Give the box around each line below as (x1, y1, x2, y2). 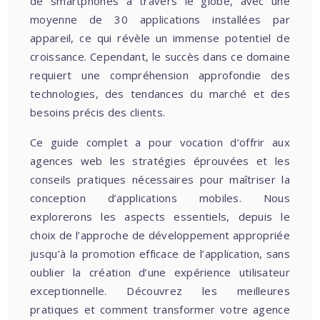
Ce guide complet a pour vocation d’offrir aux (30, 135, 290, 149)
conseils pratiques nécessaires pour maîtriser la (30, 172, 290, 186)
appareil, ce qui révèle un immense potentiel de (30, 31, 290, 45)
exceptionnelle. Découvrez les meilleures (30, 284, 290, 298)
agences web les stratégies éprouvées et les (30, 154, 290, 168)
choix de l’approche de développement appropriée (30, 228, 290, 242)
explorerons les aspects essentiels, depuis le (30, 209, 290, 224)
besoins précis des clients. (30, 105, 166, 119)
